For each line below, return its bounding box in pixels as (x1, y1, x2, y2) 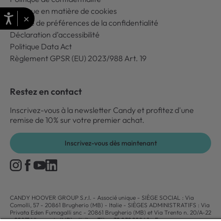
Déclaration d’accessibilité (10, 30, 100, 39)
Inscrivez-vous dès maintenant (64, 139, 157, 147)
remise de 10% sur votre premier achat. (10, 115, 145, 125)
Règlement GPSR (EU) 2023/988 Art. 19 (10, 53, 147, 63)
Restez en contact (10, 86, 82, 97)
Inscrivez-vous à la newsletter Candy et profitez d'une (10, 105, 194, 115)
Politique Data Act (10, 41, 72, 51)
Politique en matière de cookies (10, 6, 117, 16)
